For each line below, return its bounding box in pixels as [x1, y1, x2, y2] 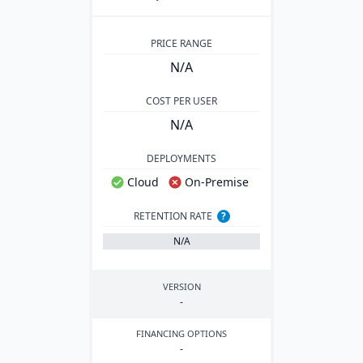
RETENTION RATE [133, 209, 212, 223]
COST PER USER [146, 94, 217, 108]
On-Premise [185, 174, 249, 190]
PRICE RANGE [151, 36, 212, 50]
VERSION [162, 280, 201, 293]
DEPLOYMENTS [147, 152, 216, 165]
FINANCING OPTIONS [136, 327, 227, 340]
